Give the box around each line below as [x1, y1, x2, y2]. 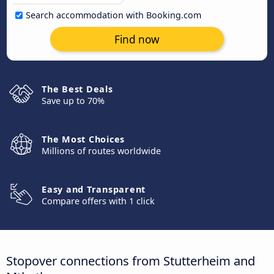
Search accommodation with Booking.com [26, 9, 201, 21]
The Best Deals [42, 83, 113, 95]
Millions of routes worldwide [42, 145, 161, 157]
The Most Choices [42, 133, 125, 145]
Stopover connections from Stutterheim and [6, 251, 255, 269]
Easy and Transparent [42, 183, 146, 195]
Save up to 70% [42, 95, 105, 106]
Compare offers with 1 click [42, 195, 155, 207]
